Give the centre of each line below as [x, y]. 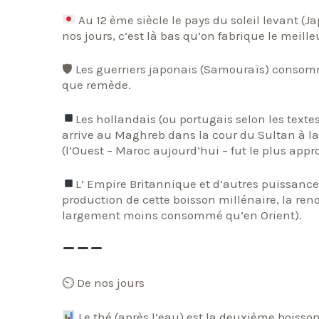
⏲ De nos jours [103, 283]
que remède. [96, 85]
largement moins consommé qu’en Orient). [182, 215]
